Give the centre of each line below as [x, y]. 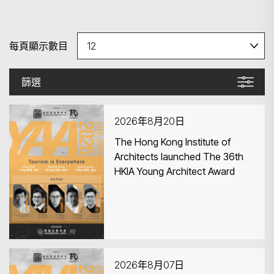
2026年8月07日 [149, 265]
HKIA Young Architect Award [175, 171]
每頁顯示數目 [39, 46]
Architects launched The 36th [179, 157]
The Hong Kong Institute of [172, 142]
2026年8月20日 [150, 121]
